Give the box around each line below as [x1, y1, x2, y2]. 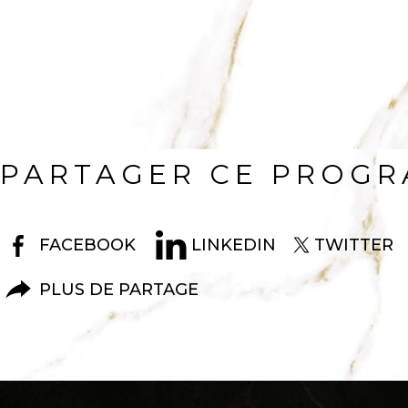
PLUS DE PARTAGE [39, 279, 199, 300]
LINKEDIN [191, 234, 277, 255]
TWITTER [313, 234, 393, 255]
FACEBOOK [39, 234, 137, 255]
